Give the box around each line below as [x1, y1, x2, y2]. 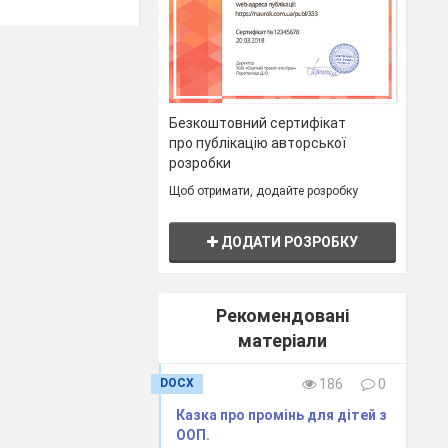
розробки [169, 154, 232, 171]
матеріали [238, 329, 328, 351]
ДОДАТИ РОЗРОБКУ [218, 233, 359, 250]
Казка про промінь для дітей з [176, 406, 388, 423]
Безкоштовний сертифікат [169, 114, 347, 131]
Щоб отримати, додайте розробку [169, 183, 359, 198]
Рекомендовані [216, 304, 350, 326]
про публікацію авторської [169, 134, 347, 151]
